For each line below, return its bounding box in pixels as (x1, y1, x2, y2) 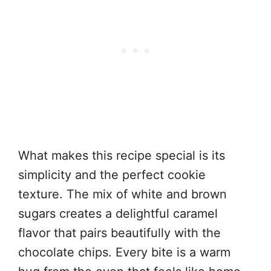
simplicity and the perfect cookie (18, 168, 206, 182)
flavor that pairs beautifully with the (18, 226, 221, 240)
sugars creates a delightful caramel (18, 206, 218, 221)
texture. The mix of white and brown (18, 187, 227, 201)
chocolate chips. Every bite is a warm (18, 245, 230, 260)
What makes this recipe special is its (18, 148, 225, 163)
